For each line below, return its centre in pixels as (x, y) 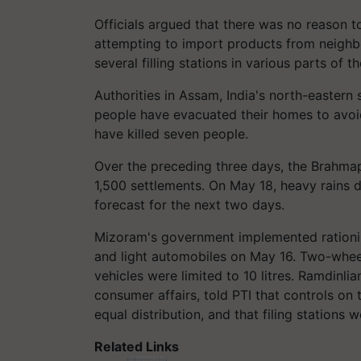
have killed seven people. (171, 133)
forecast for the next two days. (189, 204)
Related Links (137, 346)
